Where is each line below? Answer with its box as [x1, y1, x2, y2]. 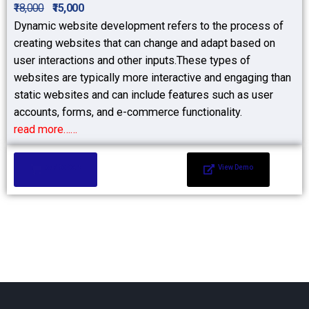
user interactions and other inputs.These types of [14, 54, 250, 68]
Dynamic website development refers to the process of [14, 19, 283, 33]
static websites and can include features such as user [14, 88, 273, 102]
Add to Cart [45, 163, 81, 172]
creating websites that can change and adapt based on [14, 37, 275, 50]
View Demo [218, 163, 254, 172]
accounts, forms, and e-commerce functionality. [14, 106, 242, 119]
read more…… [14, 123, 77, 137]
